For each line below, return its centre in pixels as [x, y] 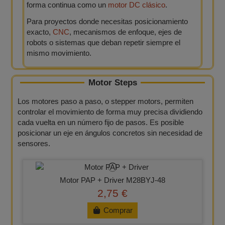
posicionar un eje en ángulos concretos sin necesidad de [110, 133]
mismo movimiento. [59, 53]
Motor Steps [113, 82]
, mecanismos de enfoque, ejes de [125, 32]
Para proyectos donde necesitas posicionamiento [107, 21]
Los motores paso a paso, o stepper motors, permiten [106, 101]
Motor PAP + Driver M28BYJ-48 [112, 180]
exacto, [39, 32]
